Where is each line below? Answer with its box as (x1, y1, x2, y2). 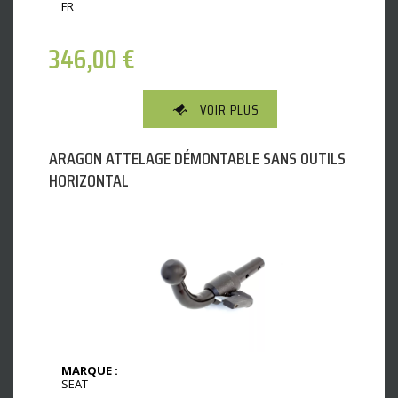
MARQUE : (61, 362, 118, 379)
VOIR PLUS (200, 99, 259, 122)
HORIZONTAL (49, 166, 129, 195)
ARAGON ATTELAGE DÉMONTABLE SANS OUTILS (49, 144, 346, 173)
